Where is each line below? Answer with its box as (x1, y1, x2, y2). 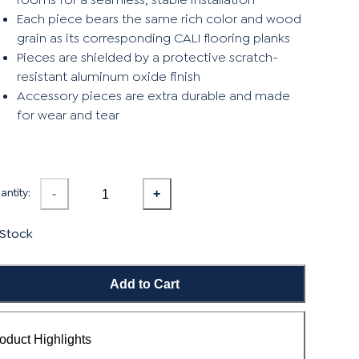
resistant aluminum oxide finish (16, 68, 200, 86)
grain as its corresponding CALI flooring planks (16, 30, 290, 47)
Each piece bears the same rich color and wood (16, 10, 301, 28)
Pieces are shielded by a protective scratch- (16, 49, 279, 67)
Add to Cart (110, 276, 180, 291)
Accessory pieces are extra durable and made (16, 87, 290, 105)
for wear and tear (16, 107, 119, 124)
